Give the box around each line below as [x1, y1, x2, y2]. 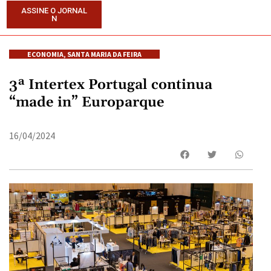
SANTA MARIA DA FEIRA [67, 50, 142, 59]
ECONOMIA [27, 50, 64, 59]
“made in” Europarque [9, 94, 165, 111]
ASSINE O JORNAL [21, 6, 88, 15]
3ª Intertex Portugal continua [9, 76, 212, 94]
